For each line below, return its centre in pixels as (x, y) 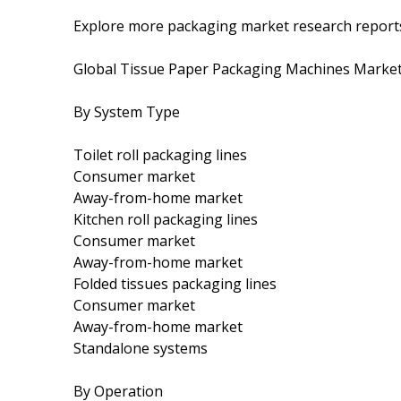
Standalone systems (141, 348)
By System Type (127, 111)
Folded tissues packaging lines (175, 283)
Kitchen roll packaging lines (166, 219)
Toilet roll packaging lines (160, 154)
